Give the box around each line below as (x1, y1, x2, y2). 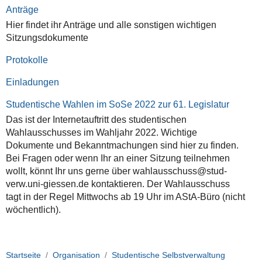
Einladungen (5, 77, 59, 87)
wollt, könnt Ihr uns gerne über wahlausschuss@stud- (5, 166, 227, 176)
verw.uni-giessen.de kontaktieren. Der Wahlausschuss (5, 178, 230, 189)
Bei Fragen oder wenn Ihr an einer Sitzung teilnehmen (5, 153, 230, 163)
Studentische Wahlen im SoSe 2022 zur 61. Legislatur (5, 99, 229, 109)
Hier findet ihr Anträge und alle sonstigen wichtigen (5, 19, 216, 30)
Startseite (6, 250, 41, 260)
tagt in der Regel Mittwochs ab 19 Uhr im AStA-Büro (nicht (5, 191, 245, 202)
